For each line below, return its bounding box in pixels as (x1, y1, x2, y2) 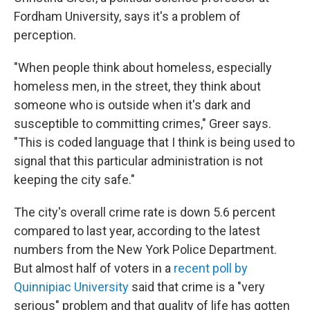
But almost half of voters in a (14, 261, 174, 276)
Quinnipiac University (14, 280, 129, 295)
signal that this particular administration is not (14, 154, 263, 169)
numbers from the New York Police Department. (14, 242, 277, 257)
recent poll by (174, 261, 248, 276)
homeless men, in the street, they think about (14, 79, 261, 94)
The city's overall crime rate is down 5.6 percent (14, 205, 275, 220)
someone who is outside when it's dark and (14, 98, 250, 113)
